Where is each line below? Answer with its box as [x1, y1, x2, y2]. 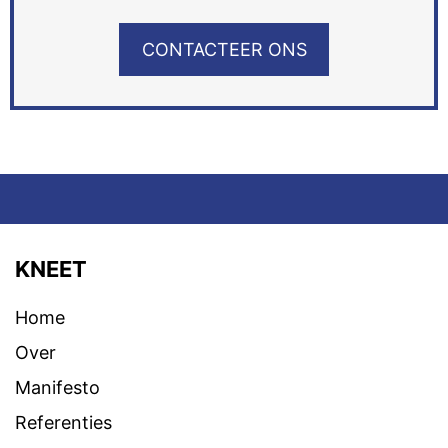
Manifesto [15, 376, 100, 398]
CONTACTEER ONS [141, 38, 307, 60]
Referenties [15, 411, 112, 433]
